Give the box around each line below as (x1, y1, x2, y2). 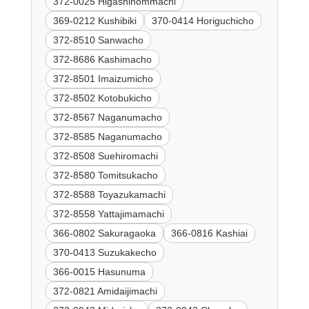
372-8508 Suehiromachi (52, 150, 158, 161)
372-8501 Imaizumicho (52, 72, 153, 84)
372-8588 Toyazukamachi (52, 188, 166, 200)
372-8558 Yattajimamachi (52, 208, 164, 219)
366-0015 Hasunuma (52, 266, 146, 277)
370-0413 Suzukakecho (52, 246, 157, 258)
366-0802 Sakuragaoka (52, 227, 156, 239)
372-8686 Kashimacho (52, 53, 152, 65)
